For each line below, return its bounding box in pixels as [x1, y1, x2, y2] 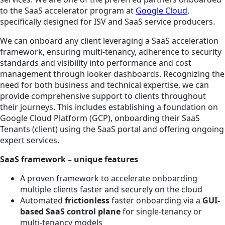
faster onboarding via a [109, 195, 202, 206]
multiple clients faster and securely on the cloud [20, 184, 202, 195]
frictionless [65, 195, 109, 206]
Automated [20, 195, 65, 206]
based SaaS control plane [20, 206, 121, 217]
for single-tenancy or [121, 206, 202, 217]
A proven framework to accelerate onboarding [20, 173, 197, 184]
